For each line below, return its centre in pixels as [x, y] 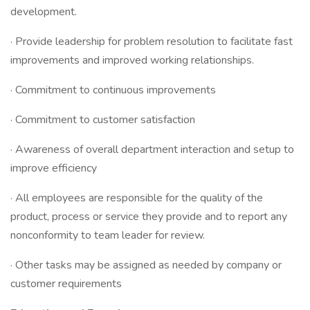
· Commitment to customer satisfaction [103, 120]
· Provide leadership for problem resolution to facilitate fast [152, 42]
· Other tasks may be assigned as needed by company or [146, 265]
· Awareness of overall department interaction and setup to [152, 149]
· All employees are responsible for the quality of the [137, 198]
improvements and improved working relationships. [132, 60]
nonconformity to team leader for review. [108, 235]
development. [44, 12]
